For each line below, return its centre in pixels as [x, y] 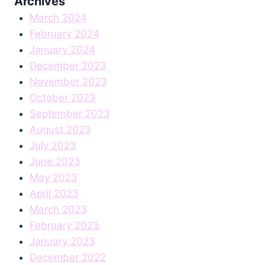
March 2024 [58, 18]
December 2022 [67, 258]
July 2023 [53, 146]
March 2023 [58, 210]
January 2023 [62, 242]
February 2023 [64, 226]
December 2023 [68, 66]
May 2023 [53, 178]
